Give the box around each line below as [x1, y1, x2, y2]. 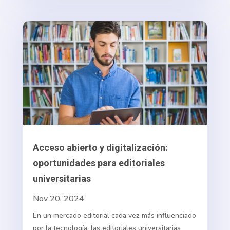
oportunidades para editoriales [32, 158, 165, 169]
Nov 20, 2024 [32, 193, 84, 205]
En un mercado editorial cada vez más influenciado [32, 210, 196, 221]
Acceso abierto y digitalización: [32, 142, 168, 154]
